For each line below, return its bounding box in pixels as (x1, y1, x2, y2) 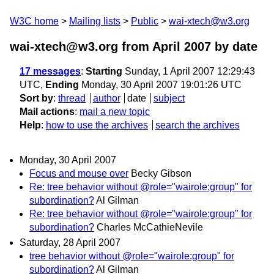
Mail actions (20, 106, 75, 117)
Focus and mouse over (29, 168, 128, 179)
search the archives (155, 120, 240, 130)
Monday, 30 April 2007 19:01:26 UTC (79, 80, 242, 90)
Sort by (20, 93, 53, 103)
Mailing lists (69, 16, 120, 26)
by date (211, 40, 257, 53)
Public (131, 16, 158, 26)
